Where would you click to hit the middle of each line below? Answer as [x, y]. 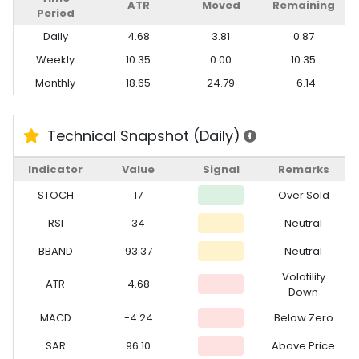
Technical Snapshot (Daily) [142, 135]
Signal [221, 169]
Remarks [303, 169]
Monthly [56, 83]
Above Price [304, 345]
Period [55, 13]
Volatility [303, 276]
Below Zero [303, 317]
